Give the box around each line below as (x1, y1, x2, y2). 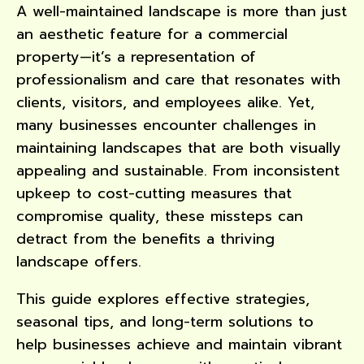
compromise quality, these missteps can (16, 204, 303, 227)
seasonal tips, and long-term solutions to (16, 310, 314, 333)
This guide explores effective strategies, (16, 287, 310, 310)
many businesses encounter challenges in (16, 113, 316, 136)
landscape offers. (16, 249, 141, 273)
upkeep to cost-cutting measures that (16, 181, 292, 205)
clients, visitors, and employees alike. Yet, (16, 90, 314, 114)
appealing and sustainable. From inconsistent (16, 158, 340, 182)
